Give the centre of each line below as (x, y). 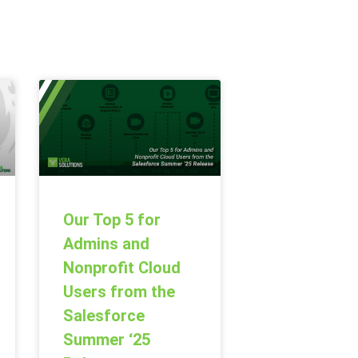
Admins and (106, 243)
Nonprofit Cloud (121, 267)
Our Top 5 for (111, 219)
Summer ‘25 (106, 339)
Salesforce (103, 315)
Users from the (119, 291)
